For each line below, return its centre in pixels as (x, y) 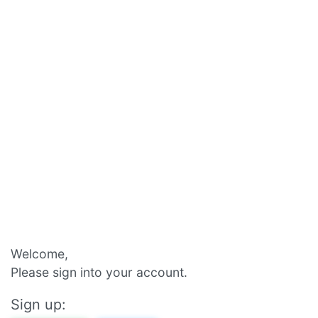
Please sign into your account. (99, 272)
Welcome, (39, 254)
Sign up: (38, 305)
